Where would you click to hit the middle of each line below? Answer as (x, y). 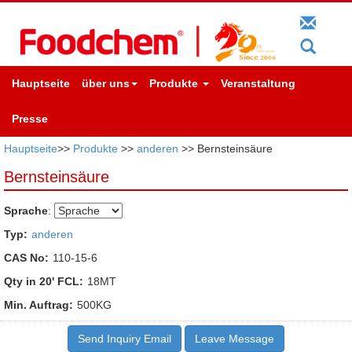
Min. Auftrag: (38, 304)
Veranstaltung (258, 83)
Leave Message (235, 338)
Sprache (26, 210)
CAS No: (26, 257)
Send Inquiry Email (125, 338)
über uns (106, 83)
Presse (30, 118)
